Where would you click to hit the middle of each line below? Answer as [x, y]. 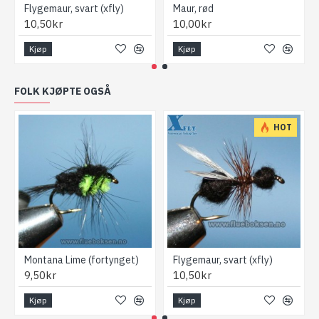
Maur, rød [193, 9]
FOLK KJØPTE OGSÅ [63, 91]
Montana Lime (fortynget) [82, 260]
